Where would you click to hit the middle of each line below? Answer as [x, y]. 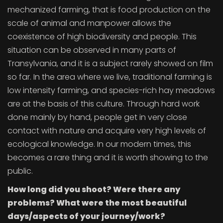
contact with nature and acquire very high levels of [107, 131]
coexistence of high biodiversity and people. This [102, 37]
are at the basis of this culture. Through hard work [104, 104]
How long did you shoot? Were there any [94, 189]
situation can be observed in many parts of [92, 50]
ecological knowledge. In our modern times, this [99, 144]
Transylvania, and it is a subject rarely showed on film [110, 63]
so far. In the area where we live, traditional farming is [110, 77]
